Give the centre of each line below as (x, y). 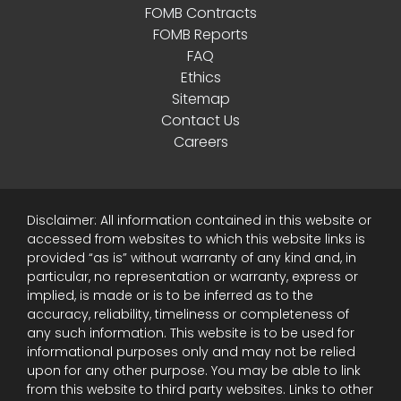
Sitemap (200, 99)
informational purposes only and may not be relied (191, 352)
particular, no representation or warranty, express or (192, 277)
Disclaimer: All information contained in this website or (199, 220)
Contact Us (200, 120)
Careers (200, 142)
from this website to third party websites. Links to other (200, 389)
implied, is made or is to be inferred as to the (170, 295)
